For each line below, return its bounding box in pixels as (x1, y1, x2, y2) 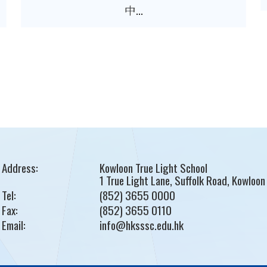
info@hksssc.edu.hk (99, 216, 184, 233)
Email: (1, 216, 26, 233)
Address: (1, 159, 38, 176)
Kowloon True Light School (99, 159, 207, 176)
